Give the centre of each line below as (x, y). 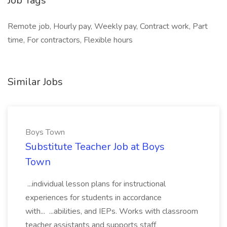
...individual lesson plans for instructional (96, 184)
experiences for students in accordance (93, 198)
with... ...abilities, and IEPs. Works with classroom (112, 211)
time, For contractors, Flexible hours (70, 40)
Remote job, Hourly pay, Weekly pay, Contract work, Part (108, 26)
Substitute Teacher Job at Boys (95, 147)
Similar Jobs (35, 82)
